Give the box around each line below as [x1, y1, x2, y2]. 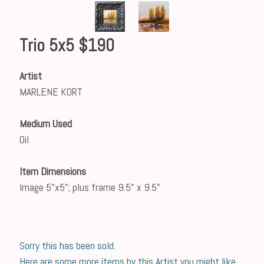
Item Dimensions [19, 164, 86, 178]
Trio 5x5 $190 [19, 34, 114, 57]
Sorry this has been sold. [19, 239, 115, 252]
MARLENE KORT [19, 85, 82, 98]
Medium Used [19, 117, 72, 130]
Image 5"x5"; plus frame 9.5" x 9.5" [19, 180, 160, 194]
